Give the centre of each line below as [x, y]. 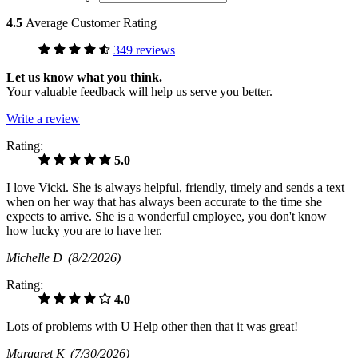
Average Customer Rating [91, 23]
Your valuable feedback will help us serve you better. [139, 92]
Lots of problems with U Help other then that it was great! [152, 327]
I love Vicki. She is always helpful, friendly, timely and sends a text [175, 188]
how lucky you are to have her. [84, 231]
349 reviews [144, 50]
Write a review [43, 119]
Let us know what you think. [84, 78]
